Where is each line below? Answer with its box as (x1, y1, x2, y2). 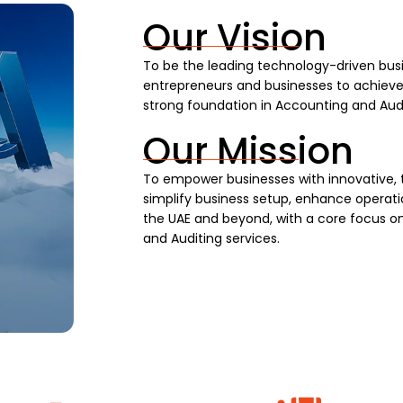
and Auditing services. (143, 228, 281, 247)
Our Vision (143, 12, 327, 63)
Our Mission (143, 125, 354, 176)
